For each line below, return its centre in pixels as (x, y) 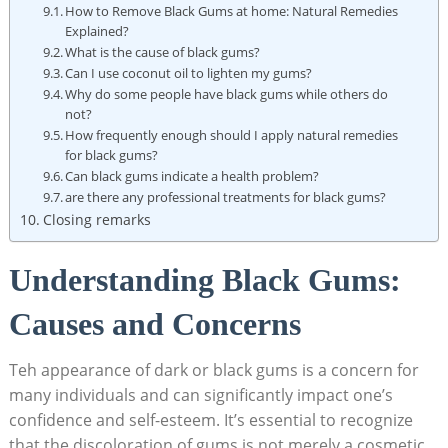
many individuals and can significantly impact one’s (200, 394)
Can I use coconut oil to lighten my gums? (189, 72)
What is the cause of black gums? (163, 51)
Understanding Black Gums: (204, 279)
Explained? (97, 30)
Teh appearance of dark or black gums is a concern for (213, 369)
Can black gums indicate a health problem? (192, 175)
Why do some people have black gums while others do (227, 93)
